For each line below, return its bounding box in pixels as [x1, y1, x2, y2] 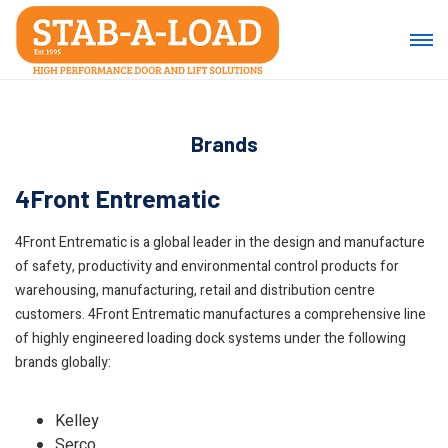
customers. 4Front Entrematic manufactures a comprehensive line [15, 304, 426, 325]
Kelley [55, 409, 99, 433]
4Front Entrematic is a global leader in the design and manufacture [15, 232, 425, 253]
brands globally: [15, 352, 111, 373]
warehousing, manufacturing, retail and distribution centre [15, 280, 375, 301]
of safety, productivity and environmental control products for [15, 256, 399, 277]
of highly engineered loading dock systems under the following [15, 328, 406, 349]
